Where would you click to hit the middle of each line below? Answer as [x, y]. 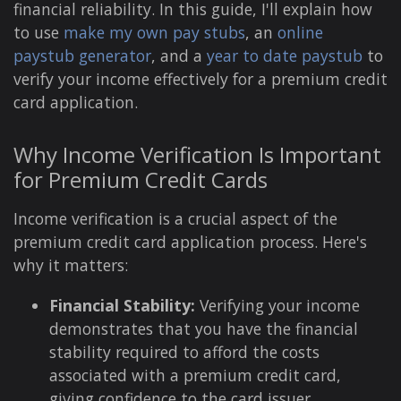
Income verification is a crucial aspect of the [175, 219]
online [300, 33]
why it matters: [71, 265]
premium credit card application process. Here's [190, 242]
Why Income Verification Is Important [197, 155]
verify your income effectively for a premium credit [200, 79]
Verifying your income [277, 306]
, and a [179, 56]
